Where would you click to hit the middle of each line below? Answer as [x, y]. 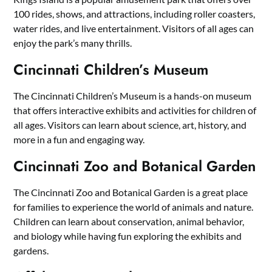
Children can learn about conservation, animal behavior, [129, 222]
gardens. [31, 251]
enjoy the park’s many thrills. [73, 43]
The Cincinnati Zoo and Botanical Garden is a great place [131, 192]
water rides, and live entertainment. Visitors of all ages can [134, 29]
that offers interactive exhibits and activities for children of [135, 110]
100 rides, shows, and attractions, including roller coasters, [134, 14]
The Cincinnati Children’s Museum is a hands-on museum [133, 96]
